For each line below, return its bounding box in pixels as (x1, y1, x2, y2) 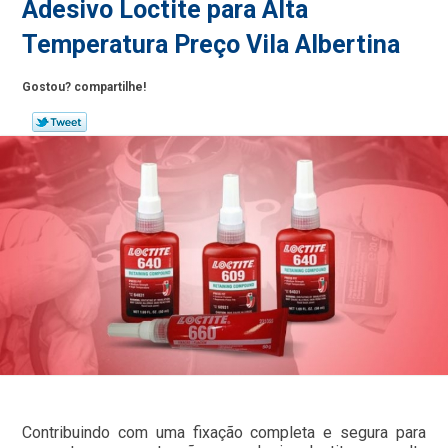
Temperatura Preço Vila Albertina (22, 30, 401, 59)
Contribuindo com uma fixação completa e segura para (22, 423, 426, 443)
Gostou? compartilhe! (22, 80, 147, 94)
